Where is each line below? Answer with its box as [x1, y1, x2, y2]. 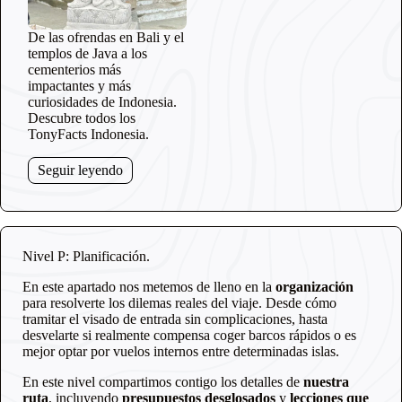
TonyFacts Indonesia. [28, 127, 149, 142]
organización [275, 279, 354, 294]
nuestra [303, 374, 349, 389]
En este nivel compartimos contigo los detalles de [22, 374, 303, 389]
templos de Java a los [28, 46, 147, 61]
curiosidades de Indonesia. [28, 94, 177, 109]
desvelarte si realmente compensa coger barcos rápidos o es [22, 328, 356, 343]
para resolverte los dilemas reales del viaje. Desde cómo [22, 295, 336, 310]
